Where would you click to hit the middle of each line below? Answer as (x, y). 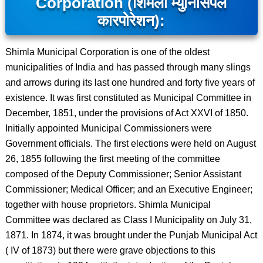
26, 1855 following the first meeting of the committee (112, 159)
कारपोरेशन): (131, 21)
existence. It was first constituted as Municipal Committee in (128, 98)
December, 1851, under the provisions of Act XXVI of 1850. (127, 113)
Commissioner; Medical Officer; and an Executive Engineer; (129, 189)
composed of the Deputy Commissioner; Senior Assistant (123, 174)
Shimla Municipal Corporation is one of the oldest (107, 52)
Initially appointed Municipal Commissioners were (108, 128)
